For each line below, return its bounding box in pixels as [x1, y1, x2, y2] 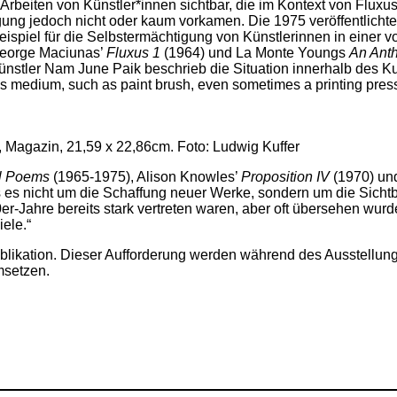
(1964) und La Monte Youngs [160, 44, 349, 60]
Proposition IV [241, 168, 330, 184]
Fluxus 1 [106, 44, 160, 60]
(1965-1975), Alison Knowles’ [53, 168, 241, 184]
